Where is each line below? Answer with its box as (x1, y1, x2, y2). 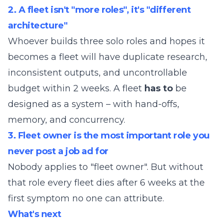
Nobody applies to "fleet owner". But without (8, 162, 203, 172)
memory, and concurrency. (8, 114, 125, 125)
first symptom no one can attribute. (8, 193, 164, 204)
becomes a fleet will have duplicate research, (8, 52, 207, 62)
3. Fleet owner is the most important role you (8, 130, 210, 141)
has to (144, 83, 173, 94)
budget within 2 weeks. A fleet (8, 83, 144, 94)
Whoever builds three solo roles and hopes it (8, 36, 205, 47)
